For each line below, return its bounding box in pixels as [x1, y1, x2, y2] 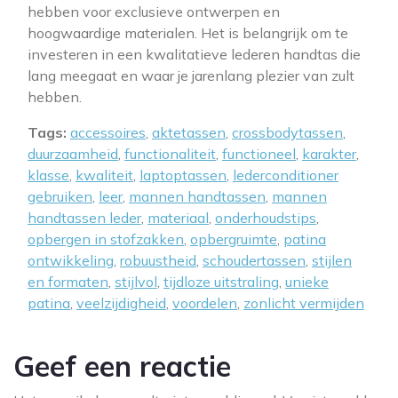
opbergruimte [190, 230, 277, 248]
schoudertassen [203, 251, 306, 269]
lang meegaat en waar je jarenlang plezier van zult [28, 67, 354, 84]
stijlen [312, 251, 352, 269]
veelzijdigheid [76, 294, 166, 312]
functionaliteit [124, 145, 216, 163]
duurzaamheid [28, 145, 118, 163]
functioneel [222, 145, 296, 163]
